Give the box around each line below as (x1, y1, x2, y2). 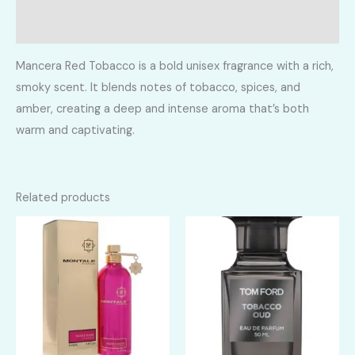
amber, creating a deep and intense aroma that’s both (16, 101, 309, 116)
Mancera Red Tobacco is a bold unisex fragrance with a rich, (16, 58, 334, 74)
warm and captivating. (16, 122, 135, 138)
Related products (16, 190, 110, 206)
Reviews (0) (16, 19, 78, 35)
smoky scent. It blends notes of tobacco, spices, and (16, 79, 300, 95)
